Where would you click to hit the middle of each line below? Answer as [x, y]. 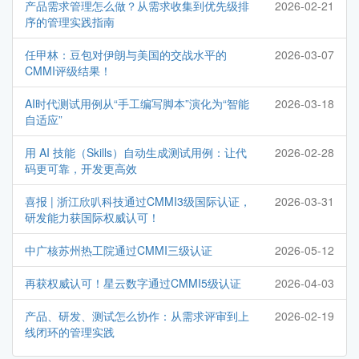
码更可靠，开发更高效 [81, 169]
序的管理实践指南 [70, 22]
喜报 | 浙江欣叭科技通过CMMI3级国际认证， [138, 202]
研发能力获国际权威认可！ [92, 218]
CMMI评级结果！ [68, 71]
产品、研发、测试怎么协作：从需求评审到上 [137, 316]
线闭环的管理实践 [70, 332]
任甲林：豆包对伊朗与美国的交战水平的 [126, 55]
